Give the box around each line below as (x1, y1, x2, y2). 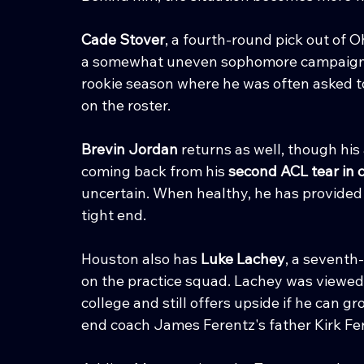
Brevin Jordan (81, 139, 178, 158)
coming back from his (81, 161, 228, 180)
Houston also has (81, 249, 201, 268)
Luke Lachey (201, 249, 285, 268)
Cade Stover (81, 29, 165, 49)
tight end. (81, 205, 146, 224)
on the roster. (81, 95, 171, 115)
